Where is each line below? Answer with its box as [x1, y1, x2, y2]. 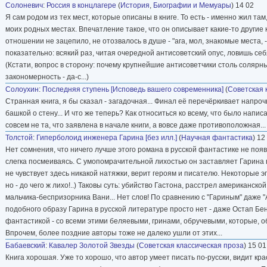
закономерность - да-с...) [5, 72, 89, 81]
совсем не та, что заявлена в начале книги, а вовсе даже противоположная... [5, 120, 266, 129]
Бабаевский [5, 241, 45, 250]
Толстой [5, 133, 33, 142]
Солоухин [5, 85, 39, 94]
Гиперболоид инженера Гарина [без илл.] [36, 133, 177, 142]
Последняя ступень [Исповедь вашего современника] [42, 85, 223, 94]
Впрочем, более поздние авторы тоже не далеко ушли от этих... [5, 228, 222, 237]
